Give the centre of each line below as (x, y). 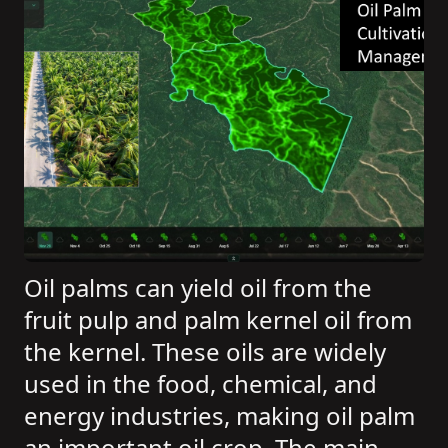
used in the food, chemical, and (200, 383)
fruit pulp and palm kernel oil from (218, 319)
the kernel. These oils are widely (205, 351)
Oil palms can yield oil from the (198, 287)
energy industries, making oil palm (219, 415)
